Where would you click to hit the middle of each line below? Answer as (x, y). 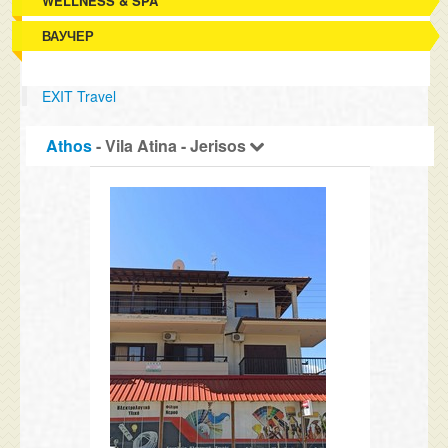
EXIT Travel (79, 96)
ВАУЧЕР (68, 35)
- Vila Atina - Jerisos (171, 145)
